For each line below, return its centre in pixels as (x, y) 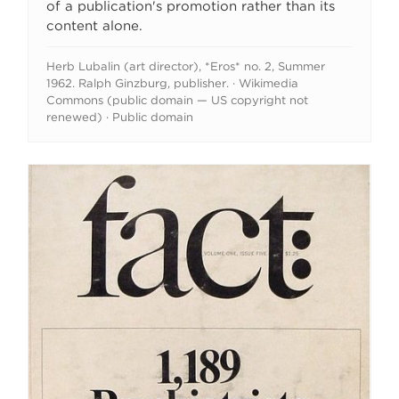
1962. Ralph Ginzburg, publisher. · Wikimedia (173, 83)
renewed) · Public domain (120, 117)
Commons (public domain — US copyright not (178, 100)
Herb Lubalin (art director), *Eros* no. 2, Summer (186, 66)
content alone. (95, 25)
